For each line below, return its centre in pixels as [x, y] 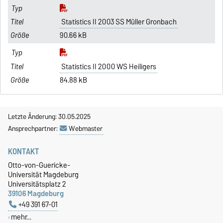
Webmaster [86, 128]
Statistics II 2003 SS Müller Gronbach [119, 22]
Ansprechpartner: [34, 128]
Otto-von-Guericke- [39, 165]
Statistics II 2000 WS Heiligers [109, 66]
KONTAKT [24, 151]
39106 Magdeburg [36, 193]
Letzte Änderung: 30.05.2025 [49, 116]
